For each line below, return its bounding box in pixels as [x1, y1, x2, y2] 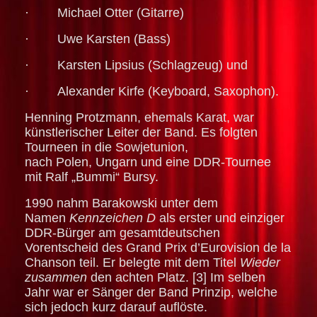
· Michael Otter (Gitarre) [25, 6, 184, 21]
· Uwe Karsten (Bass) [25, 32, 171, 47]
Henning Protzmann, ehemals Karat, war [25, 110, 254, 125]
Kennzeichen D [69, 211, 156, 226]
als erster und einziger [156, 211, 284, 226]
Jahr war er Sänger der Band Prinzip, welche [25, 285, 277, 300]
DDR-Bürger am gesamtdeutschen [25, 226, 220, 241]
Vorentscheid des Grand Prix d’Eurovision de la [25, 241, 291, 255]
